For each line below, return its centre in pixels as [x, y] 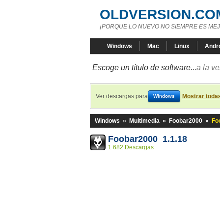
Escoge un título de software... [144, 68]
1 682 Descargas [131, 147]
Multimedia [144, 121]
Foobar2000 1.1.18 [148, 139]
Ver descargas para [122, 96]
